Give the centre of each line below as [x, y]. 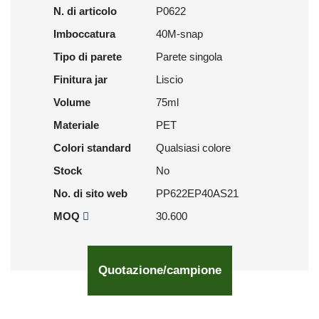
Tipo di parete [88, 57]
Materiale [76, 125]
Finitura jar [80, 79]
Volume [72, 102]
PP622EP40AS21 [197, 193]
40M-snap [179, 34]
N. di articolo [85, 11]
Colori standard [92, 148]
